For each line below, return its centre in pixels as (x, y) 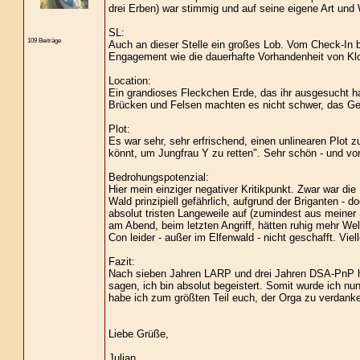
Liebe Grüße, (138, 334)
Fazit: (121, 262)
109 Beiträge (44, 41)
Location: (129, 81)
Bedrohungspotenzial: (158, 177)
